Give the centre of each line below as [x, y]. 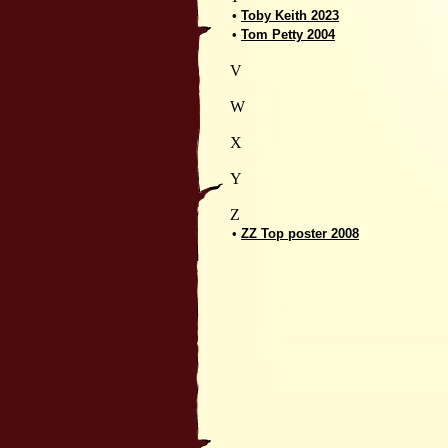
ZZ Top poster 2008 [300, 233]
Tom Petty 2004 [288, 34]
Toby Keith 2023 [290, 15]
